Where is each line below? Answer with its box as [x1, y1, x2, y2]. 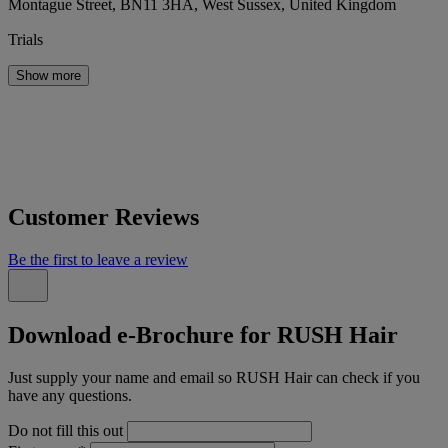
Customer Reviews [8, 204, 199, 231]
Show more [16, 68, 81, 84]
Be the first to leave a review [8, 251, 188, 269]
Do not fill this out [8, 421, 123, 439]
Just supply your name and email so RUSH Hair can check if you [8, 368, 420, 386]
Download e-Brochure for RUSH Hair [8, 322, 398, 348]
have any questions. [8, 386, 132, 404]
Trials [8, 31, 43, 49]
